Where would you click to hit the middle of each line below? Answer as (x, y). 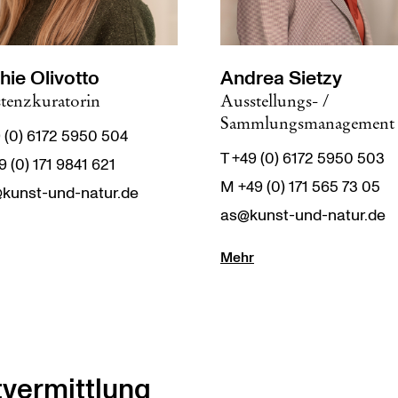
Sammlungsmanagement (307, 123)
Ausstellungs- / (275, 100)
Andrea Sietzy (281, 78)
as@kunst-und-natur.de (303, 215)
